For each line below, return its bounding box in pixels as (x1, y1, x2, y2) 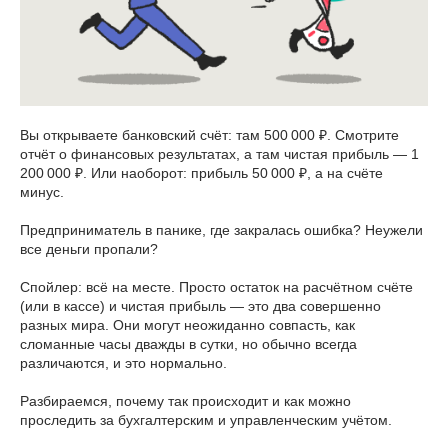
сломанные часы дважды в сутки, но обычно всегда (20, 335, 357, 352)
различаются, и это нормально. (20, 354, 227, 371)
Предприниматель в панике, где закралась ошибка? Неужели (20, 221, 423, 238)
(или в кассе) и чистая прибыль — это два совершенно (20, 297, 381, 314)
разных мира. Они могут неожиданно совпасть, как (20, 316, 355, 333)
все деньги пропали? (20, 240, 158, 257)
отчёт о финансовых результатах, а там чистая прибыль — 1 (20, 145, 422, 162)
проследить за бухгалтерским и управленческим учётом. (20, 411, 392, 428)
